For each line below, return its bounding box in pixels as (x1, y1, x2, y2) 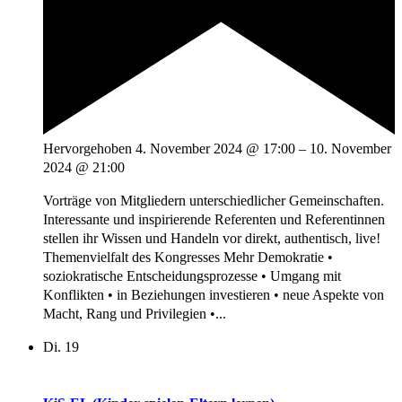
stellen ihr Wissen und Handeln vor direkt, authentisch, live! (43, 230, 380, 246)
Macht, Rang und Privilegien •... (43, 305, 226, 321)
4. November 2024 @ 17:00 (135, 140, 295, 156)
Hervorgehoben (43, 140, 132, 156)
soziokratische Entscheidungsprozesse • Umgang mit (43, 267, 341, 284)
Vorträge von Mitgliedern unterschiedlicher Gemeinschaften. (43, 192, 384, 208)
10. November (310, 140, 391, 156)
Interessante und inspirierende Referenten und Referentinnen (43, 211, 385, 227)
